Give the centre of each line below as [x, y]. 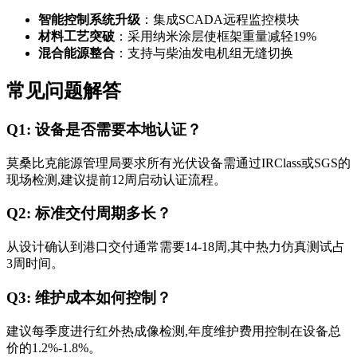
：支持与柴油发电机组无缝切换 [204, 53]
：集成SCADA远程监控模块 [220, 20]
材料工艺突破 [76, 37]
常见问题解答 [64, 91]
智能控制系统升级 [89, 20]
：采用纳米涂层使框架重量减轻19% [216, 37]
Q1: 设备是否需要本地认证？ [104, 130]
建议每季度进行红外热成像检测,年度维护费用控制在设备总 [174, 331]
